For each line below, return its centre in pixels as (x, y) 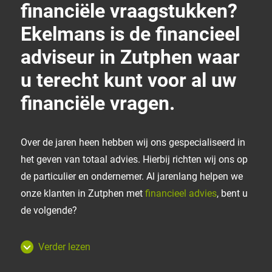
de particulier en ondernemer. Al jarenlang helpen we (132, 177)
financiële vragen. (98, 104)
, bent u (232, 194)
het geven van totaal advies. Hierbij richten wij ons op (134, 160)
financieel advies (181, 194)
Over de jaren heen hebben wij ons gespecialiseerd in (133, 143)
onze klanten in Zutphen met (83, 194)
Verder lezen (64, 247)
